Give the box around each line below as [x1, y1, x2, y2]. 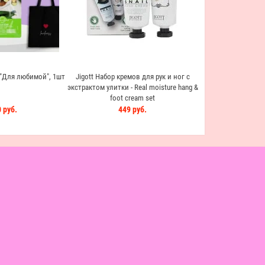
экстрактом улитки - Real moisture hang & [67, 83, 198, 92]
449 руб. [118, 105, 147, 114]
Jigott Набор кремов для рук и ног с [75, 72, 190, 81]
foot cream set [110, 93, 155, 102]
